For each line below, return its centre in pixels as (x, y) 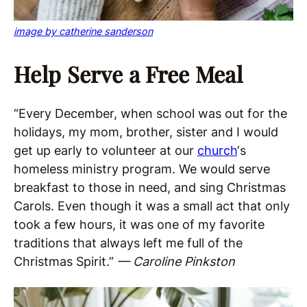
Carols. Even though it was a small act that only (152, 206)
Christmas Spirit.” (65, 261)
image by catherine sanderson (83, 31)
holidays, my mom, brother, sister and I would (146, 132)
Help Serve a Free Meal (128, 74)
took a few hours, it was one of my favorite (139, 224)
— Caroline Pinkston (176, 261)
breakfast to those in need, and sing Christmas (150, 187)
